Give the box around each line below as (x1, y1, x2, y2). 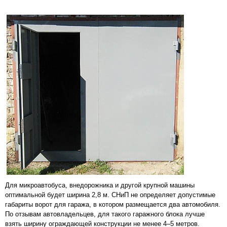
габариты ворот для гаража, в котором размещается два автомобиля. (5, 200, 220, 208)
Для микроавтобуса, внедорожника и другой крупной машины (5, 181, 195, 189)
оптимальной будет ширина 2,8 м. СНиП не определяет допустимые (5, 191, 215, 199)
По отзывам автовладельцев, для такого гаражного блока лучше (5, 210, 205, 218)
